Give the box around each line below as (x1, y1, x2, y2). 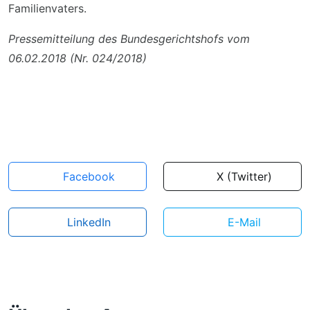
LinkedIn (67, 215, 111, 229)
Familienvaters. (8, 1, 86, 15)
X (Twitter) (216, 170, 272, 183)
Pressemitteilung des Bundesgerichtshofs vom (8, 32, 250, 46)
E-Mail (227, 215, 261, 229)
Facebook (63, 170, 115, 183)
